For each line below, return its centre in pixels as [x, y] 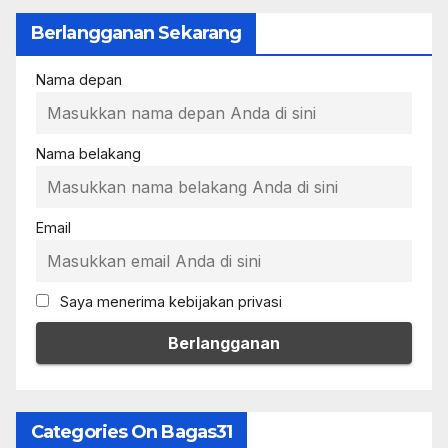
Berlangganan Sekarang [136, 32]
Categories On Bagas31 [132, 431]
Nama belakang [88, 154]
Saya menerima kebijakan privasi [169, 302]
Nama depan [79, 79]
